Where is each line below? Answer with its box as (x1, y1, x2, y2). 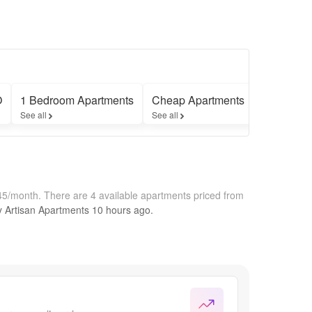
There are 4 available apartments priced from (44, 187, 244, 202)
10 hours (92, 202, 131, 217)
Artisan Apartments (5, 202, 89, 217)
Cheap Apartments (152, 91, 244, 108)
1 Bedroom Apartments (20, 91, 134, 108)
